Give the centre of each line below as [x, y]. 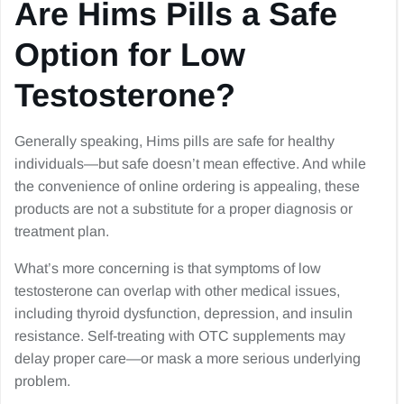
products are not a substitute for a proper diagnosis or [184, 209]
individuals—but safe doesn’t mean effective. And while [190, 164]
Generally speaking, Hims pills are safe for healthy [174, 141]
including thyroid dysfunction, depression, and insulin [184, 313]
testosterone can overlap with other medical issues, [177, 291]
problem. [42, 381]
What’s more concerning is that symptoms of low [168, 268]
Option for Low [130, 55]
